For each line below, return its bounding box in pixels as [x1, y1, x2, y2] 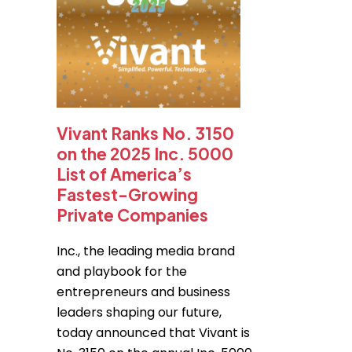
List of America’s [57, 163, 192, 185]
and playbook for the [57, 262, 187, 280]
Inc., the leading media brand [57, 242, 235, 260]
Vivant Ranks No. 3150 [57, 123, 234, 144]
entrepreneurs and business [57, 283, 230, 301]
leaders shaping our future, [57, 303, 222, 321]
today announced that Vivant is [57, 324, 250, 342]
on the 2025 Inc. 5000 [57, 143, 233, 164]
